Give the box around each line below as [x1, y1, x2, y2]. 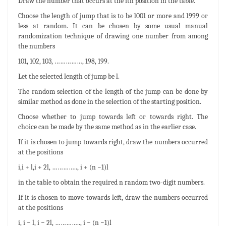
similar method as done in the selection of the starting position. [18, 97, 201, 106]
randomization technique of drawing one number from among [18, 31, 208, 40]
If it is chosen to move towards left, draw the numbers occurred [18, 193, 208, 202]
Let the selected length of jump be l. [18, 72, 120, 81]
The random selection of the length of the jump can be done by [18, 87, 208, 96]
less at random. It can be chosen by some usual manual [18, 21, 208, 30]
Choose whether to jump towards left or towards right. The [18, 112, 208, 121]
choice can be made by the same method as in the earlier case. [18, 122, 196, 131]
